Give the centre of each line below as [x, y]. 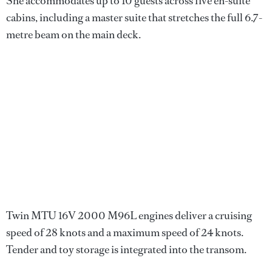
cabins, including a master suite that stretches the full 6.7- [134, 18]
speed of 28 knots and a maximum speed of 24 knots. [125, 233]
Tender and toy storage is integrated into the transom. [126, 250]
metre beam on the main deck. [73, 35]
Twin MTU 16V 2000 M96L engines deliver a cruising [129, 216]
